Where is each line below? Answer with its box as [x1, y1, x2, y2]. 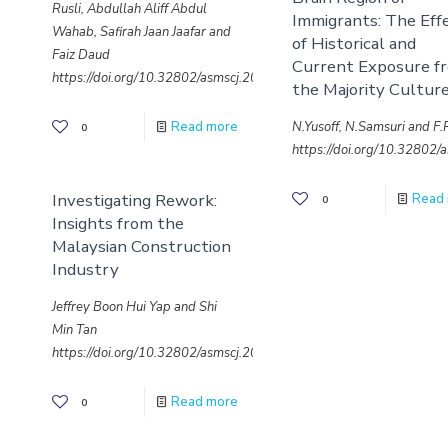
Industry [51, 258, 119, 281]
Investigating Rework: [51, 189, 217, 212]
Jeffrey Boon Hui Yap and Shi [51, 298, 217, 316]
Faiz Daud [51, 46, 110, 64]
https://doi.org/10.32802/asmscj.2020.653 [51, 69, 301, 87]
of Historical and [292, 31, 417, 55]
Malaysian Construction [51, 235, 231, 258]
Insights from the [51, 212, 184, 235]
